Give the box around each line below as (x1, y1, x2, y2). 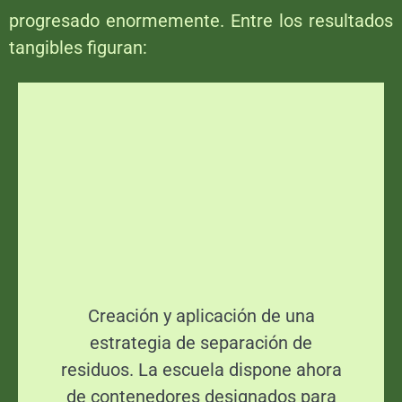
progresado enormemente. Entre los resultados (9, 10, 393, 31)
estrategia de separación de (90, 332, 312, 354)
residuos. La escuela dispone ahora (60, 359, 342, 381)
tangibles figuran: (9, 37, 147, 58)
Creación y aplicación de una (87, 305, 315, 328)
